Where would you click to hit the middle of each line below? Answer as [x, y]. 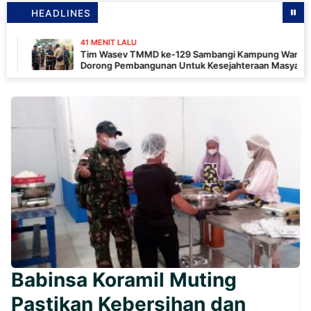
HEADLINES [61, 14]
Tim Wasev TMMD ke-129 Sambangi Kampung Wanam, [149, 54]
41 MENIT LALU [59, 43]
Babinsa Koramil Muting [124, 280]
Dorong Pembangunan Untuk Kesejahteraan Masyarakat [151, 66]
